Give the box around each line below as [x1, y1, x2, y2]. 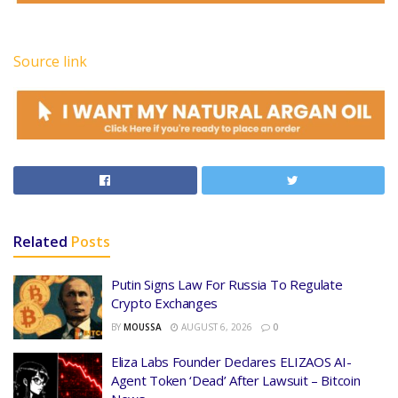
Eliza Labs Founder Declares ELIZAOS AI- [111, 352, 352, 370]
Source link [13, 52, 87, 72]
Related [13, 232, 68, 252]
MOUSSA [123, 321, 162, 334]
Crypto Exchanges [111, 294, 219, 313]
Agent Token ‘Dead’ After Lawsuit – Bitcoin [111, 370, 361, 389]
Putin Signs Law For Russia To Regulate [111, 275, 343, 294]
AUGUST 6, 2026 [179, 321, 252, 334]
